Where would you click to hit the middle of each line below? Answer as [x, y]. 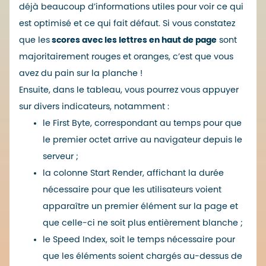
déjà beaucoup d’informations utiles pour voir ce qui [131, 7]
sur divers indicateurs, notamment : [94, 106]
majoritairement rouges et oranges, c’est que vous [126, 56]
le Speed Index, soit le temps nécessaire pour [139, 239]
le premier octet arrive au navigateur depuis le [142, 140]
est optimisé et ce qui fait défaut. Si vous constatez [127, 23]
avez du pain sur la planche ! [81, 73]
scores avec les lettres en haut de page [133, 40]
